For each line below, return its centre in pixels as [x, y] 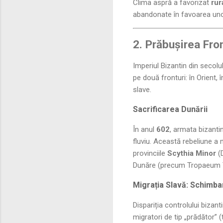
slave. [142, 89]
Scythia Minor [192, 153]
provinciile [150, 153]
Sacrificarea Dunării [170, 109]
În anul [145, 129]
